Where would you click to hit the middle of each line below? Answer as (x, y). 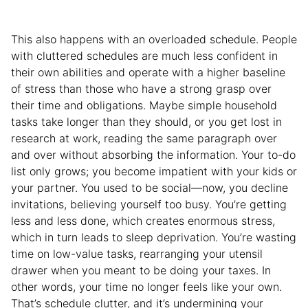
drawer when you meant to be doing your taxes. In (141, 270)
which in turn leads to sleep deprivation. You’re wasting (154, 237)
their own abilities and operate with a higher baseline (148, 72)
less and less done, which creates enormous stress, (143, 220)
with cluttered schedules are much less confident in (144, 55)
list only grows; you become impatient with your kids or (154, 171)
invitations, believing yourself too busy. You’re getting (149, 204)
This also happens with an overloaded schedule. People (154, 39)
